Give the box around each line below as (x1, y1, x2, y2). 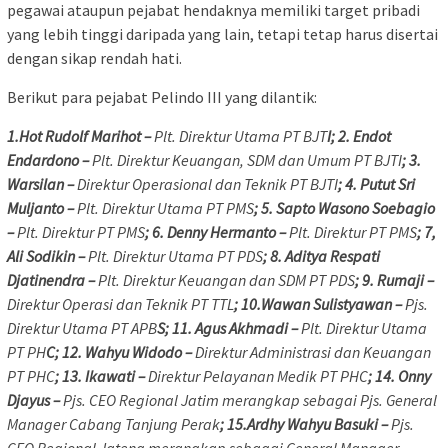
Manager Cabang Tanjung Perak (7, 414, 220, 435)
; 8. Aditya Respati (263, 246, 380, 267)
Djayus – (7, 390, 63, 411)
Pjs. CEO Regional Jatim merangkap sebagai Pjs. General (63, 390, 437, 411)
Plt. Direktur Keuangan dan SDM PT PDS (98, 270, 355, 291)
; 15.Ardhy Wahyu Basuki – (220, 414, 391, 435)
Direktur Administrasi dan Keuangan (195, 342, 431, 363)
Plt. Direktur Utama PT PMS (77, 198, 254, 219)
